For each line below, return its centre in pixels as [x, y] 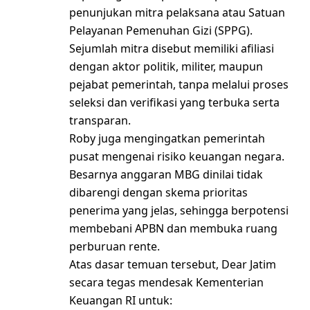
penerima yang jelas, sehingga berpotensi [179, 211]
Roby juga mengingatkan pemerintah [167, 139]
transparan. [100, 121]
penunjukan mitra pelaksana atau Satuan [177, 13]
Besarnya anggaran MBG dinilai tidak [166, 175]
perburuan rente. [115, 247]
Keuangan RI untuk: [121, 301]
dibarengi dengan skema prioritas [158, 193]
